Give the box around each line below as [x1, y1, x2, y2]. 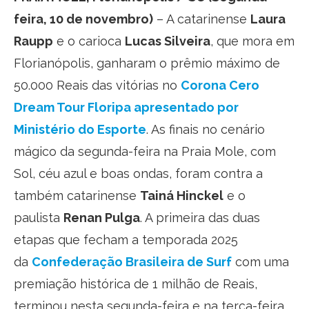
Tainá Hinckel [140, 188, 223, 203]
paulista [14, 210, 63, 225]
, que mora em [210, 33, 295, 48]
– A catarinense [153, 11, 250, 26]
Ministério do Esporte [14, 121, 146, 137]
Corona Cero [181, 77, 259, 92]
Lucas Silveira [125, 33, 210, 48]
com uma [232, 254, 289, 269]
